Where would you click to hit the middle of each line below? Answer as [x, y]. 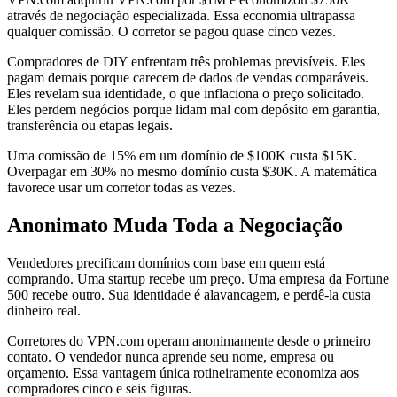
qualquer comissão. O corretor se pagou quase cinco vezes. [171, 31]
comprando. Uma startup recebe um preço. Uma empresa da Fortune [198, 278]
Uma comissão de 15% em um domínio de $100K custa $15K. [182, 155]
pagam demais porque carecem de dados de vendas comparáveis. [188, 77]
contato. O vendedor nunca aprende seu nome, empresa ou [171, 356]
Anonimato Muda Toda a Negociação [175, 225]
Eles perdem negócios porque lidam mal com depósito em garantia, [194, 109]
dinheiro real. [44, 310]
